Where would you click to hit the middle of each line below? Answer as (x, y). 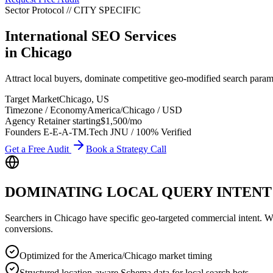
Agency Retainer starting (53, 121)
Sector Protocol (36, 10)
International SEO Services (90, 36)
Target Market (32, 99)
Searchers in (30, 218)
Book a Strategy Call (126, 149)
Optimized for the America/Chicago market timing (116, 255)
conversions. (29, 229)
